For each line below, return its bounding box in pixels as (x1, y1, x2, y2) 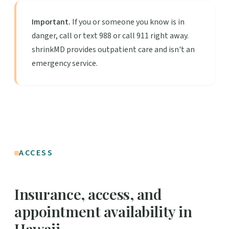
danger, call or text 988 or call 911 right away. (32, 30, 189, 41)
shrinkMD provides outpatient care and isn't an (32, 43, 195, 55)
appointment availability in (14, 201, 192, 221)
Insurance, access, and (14, 184, 162, 203)
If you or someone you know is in (71, 16, 185, 28)
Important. (32, 16, 71, 28)
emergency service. (32, 57, 98, 69)
